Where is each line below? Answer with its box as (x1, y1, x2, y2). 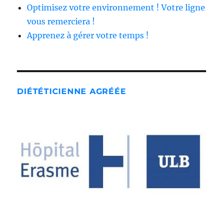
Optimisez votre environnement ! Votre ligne (27, 2, 206, 13)
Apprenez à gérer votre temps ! (27, 30, 149, 41)
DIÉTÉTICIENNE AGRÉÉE (17, 87, 126, 97)
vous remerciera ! (27, 16, 96, 27)
